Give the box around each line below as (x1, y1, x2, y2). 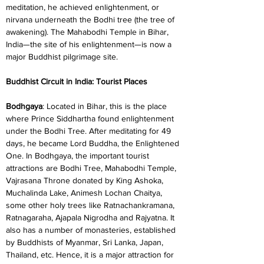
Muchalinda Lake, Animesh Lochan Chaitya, (6, 188, 164, 197)
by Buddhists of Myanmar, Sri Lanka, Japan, (6, 237, 166, 247)
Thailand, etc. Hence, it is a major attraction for (6, 250, 176, 259)
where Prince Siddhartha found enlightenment (6, 114, 176, 123)
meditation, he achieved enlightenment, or (6, 2, 161, 12)
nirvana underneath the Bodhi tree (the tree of (6, 15, 177, 24)
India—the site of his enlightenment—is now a (6, 39, 174, 49)
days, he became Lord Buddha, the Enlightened (6, 138, 181, 148)
